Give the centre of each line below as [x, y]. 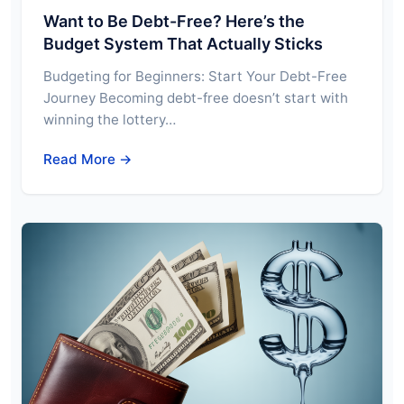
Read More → [88, 159]
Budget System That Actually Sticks [183, 43]
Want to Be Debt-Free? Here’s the [174, 21]
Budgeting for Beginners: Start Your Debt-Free [195, 76]
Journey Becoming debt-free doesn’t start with [196, 97]
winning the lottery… [110, 119]
